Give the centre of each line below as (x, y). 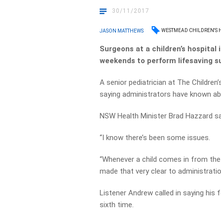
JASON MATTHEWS (122, 31)
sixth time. (117, 205)
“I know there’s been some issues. (155, 138)
